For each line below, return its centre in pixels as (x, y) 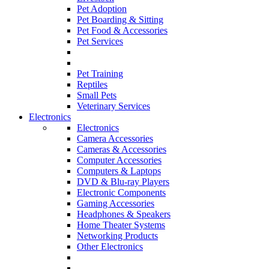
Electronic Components (121, 193)
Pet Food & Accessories (122, 31)
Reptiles (92, 85)
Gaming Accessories (116, 204)
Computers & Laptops (119, 171)
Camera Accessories (115, 139)
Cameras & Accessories (122, 150)
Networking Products (117, 236)
